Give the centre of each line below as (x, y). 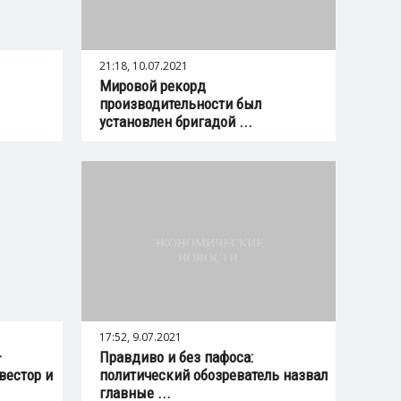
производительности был (181, 103)
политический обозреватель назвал (214, 375)
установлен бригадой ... (176, 121)
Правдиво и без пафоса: (177, 357)
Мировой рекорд (153, 85)
